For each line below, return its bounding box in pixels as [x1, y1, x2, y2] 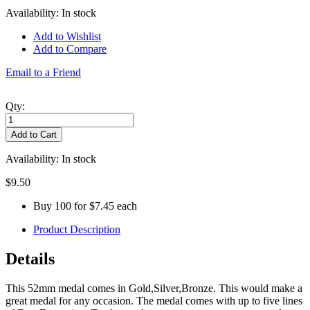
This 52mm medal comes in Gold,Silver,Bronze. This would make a [6, 282, 302, 294]
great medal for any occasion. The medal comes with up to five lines [6, 294, 302, 307]
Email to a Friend [6, 66, 81, 78]
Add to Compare [33, 42, 107, 55]
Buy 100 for [33, 199, 89, 212]
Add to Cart [11, 129, 57, 140]
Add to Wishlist [33, 30, 101, 42]
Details [6, 249, 55, 268]
